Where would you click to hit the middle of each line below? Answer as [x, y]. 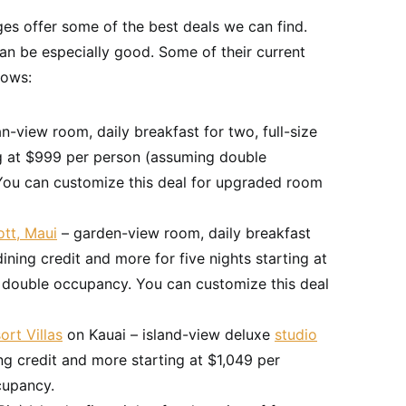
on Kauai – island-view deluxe [169, 334]
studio [296, 334]
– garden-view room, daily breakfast [184, 233]
